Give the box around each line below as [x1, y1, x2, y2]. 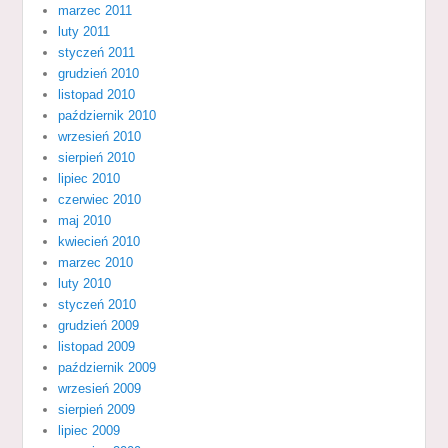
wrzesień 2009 [58, 380, 142, 396]
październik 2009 [58, 359, 157, 375]
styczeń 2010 [58, 296, 137, 312]
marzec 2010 [58, 254, 134, 270]
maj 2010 [58, 212, 112, 228]
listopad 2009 [58, 338, 136, 354]
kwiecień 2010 [58, 233, 141, 249]
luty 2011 [58, 23, 111, 39]
